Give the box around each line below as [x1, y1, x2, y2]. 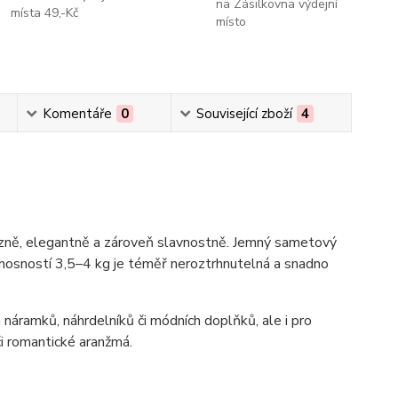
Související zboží [196, 105, 293, 123]
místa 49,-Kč [11, 4, 79, 21]
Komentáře [43, 105, 113, 123]
